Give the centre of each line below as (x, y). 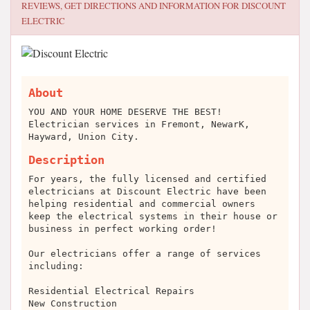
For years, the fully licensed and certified (147, 179)
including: (56, 266)
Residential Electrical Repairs (111, 291)
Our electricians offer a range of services (145, 254)
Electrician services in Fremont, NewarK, (139, 124)
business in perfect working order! (122, 229)
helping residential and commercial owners (142, 204)
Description (66, 160)
